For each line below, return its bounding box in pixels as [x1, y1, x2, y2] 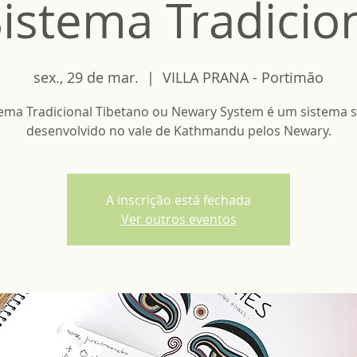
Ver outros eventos [120, 210, 237, 228]
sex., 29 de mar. [33, 68, 139, 87]
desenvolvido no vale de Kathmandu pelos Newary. [25, 122, 331, 139]
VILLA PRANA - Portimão [163, 68, 324, 87]
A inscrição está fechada [106, 191, 251, 209]
